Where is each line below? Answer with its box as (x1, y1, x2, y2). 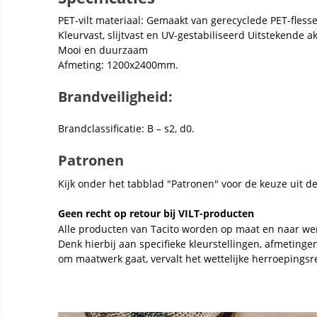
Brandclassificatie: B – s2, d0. (58, 122, 195, 135)
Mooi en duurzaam (58, 43, 148, 57)
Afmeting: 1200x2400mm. (58, 58, 178, 71)
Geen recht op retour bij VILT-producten (58, 207, 254, 220)
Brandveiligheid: (58, 87, 173, 106)
